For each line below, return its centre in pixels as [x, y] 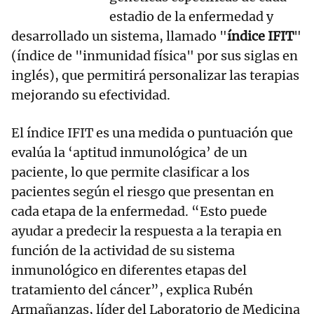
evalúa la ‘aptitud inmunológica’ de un [129, 153]
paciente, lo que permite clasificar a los [130, 172]
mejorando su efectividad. [91, 95]
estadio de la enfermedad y [191, 17]
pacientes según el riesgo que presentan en [143, 192]
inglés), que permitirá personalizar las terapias [155, 76]
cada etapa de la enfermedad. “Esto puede [139, 212]
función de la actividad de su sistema [123, 251]
